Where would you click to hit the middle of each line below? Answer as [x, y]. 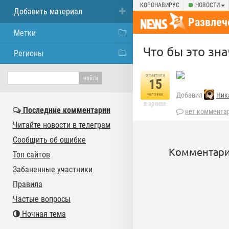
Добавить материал [48, 12]
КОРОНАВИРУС [160, 5]
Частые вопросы [42, 199]
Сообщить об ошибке [49, 140]
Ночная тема [43, 214]
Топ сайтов [31, 155]
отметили [155, 75]
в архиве [155, 104]
